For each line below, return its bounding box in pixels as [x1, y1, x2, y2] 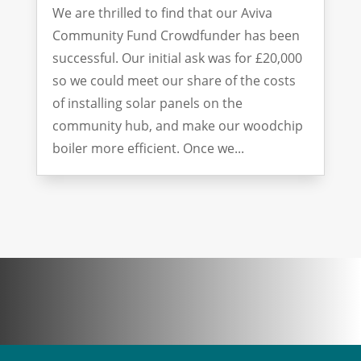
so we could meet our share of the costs [52, 72, 296, 90]
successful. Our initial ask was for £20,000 [52, 49, 302, 68]
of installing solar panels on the [52, 94, 243, 113]
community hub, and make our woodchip [52, 117, 303, 135]
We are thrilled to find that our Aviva [52, 4, 272, 23]
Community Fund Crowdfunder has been [52, 27, 300, 45]
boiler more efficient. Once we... [52, 139, 244, 158]
